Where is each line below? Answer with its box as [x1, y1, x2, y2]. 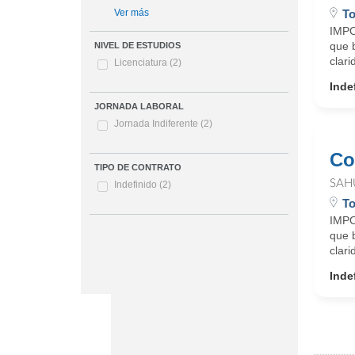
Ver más [114, 7, 150, 19]
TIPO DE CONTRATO [94, 162, 182, 173]
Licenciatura [114, 57, 170, 69]
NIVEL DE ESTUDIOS [94, 40, 181, 51]
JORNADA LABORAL [94, 101, 185, 112]
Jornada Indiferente [114, 118, 201, 130]
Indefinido [114, 179, 160, 191]
